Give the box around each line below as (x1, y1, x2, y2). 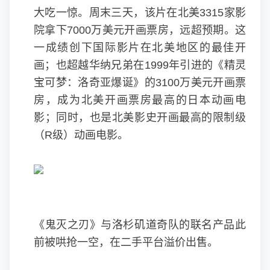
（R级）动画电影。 (34, 129, 128, 141)
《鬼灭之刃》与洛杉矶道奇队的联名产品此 (34, 219, 246, 231)
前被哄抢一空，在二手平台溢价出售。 (34, 236, 218, 248)
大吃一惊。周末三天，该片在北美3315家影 (34, 7, 246, 19)
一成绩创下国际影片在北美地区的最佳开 (34, 42, 246, 54)
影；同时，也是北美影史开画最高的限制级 (34, 111, 246, 124)
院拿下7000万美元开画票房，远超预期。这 (34, 24, 246, 36)
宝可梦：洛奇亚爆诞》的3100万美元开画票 (34, 77, 246, 89)
